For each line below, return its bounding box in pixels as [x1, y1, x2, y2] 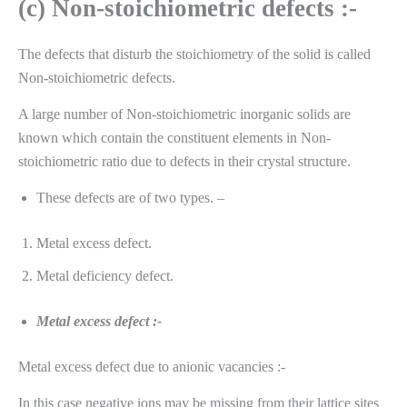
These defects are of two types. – [36, 189, 224, 205]
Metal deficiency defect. [36, 267, 174, 283]
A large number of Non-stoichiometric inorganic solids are [18, 106, 351, 123]
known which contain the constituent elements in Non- [18, 130, 331, 146]
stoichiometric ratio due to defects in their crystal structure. [18, 154, 351, 170]
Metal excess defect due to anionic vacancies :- [18, 358, 285, 374]
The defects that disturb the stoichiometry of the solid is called [18, 46, 371, 63]
